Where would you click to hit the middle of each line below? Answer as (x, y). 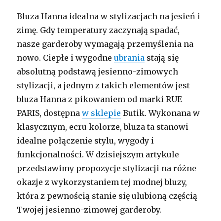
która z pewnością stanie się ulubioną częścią (107, 196)
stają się (162, 58)
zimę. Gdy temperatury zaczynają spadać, (98, 30)
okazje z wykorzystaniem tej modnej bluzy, (102, 182)
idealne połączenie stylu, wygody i (86, 141)
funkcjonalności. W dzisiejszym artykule (98, 155)
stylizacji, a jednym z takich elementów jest (104, 86)
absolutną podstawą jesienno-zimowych (98, 72)
